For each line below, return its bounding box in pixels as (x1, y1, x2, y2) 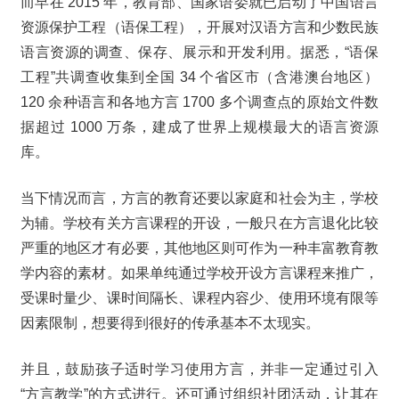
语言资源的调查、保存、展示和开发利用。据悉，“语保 (20, 45, 379, 61)
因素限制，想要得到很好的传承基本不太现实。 (20, 315, 320, 331)
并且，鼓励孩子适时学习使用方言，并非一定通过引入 (20, 362, 379, 378)
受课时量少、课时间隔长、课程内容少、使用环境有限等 (20, 290, 379, 306)
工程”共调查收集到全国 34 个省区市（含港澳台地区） (20, 69, 379, 85)
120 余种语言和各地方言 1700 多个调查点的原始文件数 (20, 94, 379, 110)
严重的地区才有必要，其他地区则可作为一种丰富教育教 (20, 240, 379, 256)
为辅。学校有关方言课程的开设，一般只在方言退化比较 (20, 216, 379, 232)
